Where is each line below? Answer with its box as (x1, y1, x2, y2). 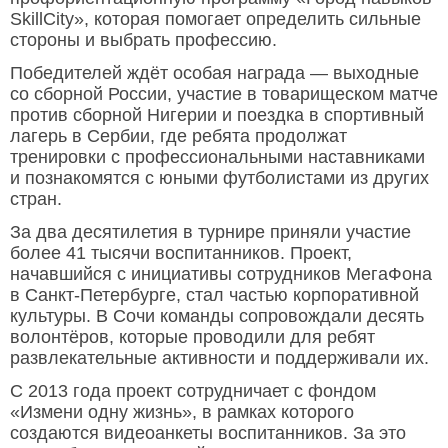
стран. (10, 189, 62, 210)
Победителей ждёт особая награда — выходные (10, 63, 419, 84)
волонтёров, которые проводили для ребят (10, 327, 375, 348)
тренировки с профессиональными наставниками (10, 147, 425, 168)
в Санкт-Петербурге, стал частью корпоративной (10, 285, 419, 306)
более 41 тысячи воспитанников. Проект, (10, 243, 352, 264)
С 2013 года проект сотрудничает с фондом (10, 381, 376, 402)
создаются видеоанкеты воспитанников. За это (10, 423, 406, 444)
